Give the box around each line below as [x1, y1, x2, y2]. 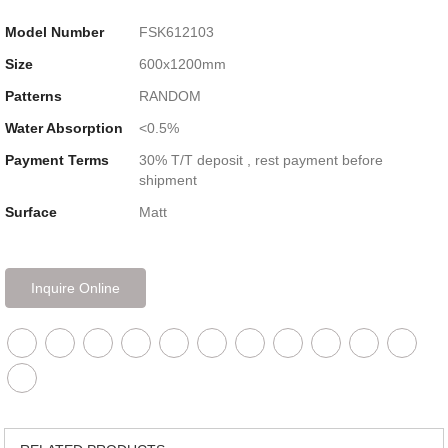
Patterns [4, 87, 62, 104]
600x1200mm [138, 55, 226, 72]
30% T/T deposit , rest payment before [138, 151, 383, 168]
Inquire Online [30, 279, 120, 296]
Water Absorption [4, 119, 123, 136]
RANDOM [138, 87, 201, 104]
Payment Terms [4, 151, 109, 168]
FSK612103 [138, 23, 214, 40]
